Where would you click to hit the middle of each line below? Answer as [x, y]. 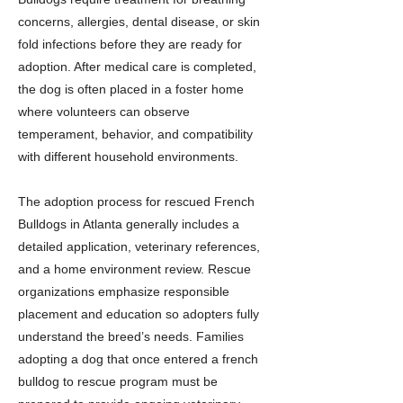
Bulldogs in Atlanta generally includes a [129, 224]
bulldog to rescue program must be [118, 381]
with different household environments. [128, 157]
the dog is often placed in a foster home [131, 89]
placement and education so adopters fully [139, 314]
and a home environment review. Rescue [134, 269]
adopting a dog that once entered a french [138, 359]
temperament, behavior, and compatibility [135, 134]
